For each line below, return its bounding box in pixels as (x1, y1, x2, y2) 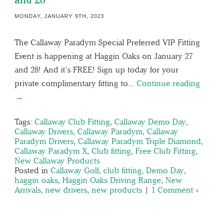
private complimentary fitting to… (15, 78, 137, 88)
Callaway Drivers (15, 126, 73, 136)
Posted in (15, 165, 51, 175)
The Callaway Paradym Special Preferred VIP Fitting (15, 37, 200, 47)
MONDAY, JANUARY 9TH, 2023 (15, 13, 105, 19)
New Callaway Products (15, 155, 100, 165)
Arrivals (15, 184, 41, 195)
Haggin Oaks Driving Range (62, 175, 161, 185)
